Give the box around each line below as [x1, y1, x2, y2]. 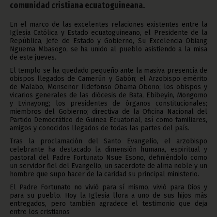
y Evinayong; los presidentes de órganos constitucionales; [10, 99, 207, 108]
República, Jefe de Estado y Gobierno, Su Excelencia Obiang [10, 36, 207, 45]
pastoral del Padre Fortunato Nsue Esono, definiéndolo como [10, 153, 207, 162]
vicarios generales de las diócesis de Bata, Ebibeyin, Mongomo [10, 91, 207, 99]
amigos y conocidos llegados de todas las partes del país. [10, 124, 189, 132]
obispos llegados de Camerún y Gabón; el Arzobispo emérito [10, 74, 207, 83]
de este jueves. [10, 53, 56, 62]
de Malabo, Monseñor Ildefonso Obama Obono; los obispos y [10, 82, 207, 91]
